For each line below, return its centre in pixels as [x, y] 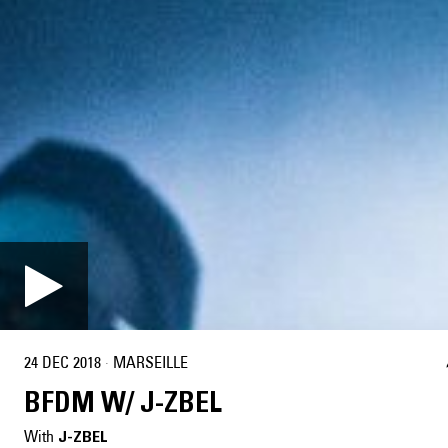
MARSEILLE [150, 361]
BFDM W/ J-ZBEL [123, 402]
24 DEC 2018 [62, 361]
